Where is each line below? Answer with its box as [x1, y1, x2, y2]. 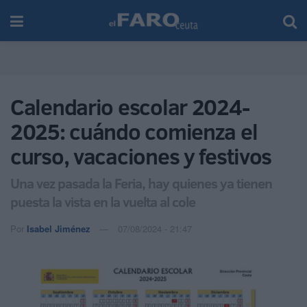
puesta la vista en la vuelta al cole [10, 191, 195, 211]
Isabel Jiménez [27, 221, 90, 235]
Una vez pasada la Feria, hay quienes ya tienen [10, 173, 272, 193]
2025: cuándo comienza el [10, 116, 258, 147]
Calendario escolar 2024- [10, 92, 249, 122]
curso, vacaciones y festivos [10, 141, 272, 171]
